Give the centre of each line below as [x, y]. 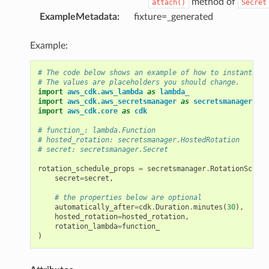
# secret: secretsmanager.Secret [103, 149]
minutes [208, 207]
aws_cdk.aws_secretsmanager [122, 101]
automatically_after [94, 207]
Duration [172, 207]
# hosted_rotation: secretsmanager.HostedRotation [138, 140]
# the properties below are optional [128, 197]
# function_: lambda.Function [96, 130]
